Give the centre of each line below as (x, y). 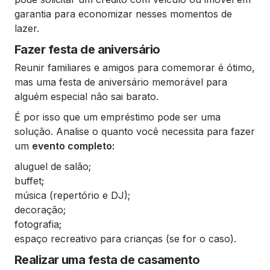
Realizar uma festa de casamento (107, 260)
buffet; (29, 181)
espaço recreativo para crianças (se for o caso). (125, 239)
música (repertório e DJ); (72, 195)
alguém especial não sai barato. (86, 96)
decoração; (40, 210)
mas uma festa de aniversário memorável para (121, 82)
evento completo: (73, 146)
